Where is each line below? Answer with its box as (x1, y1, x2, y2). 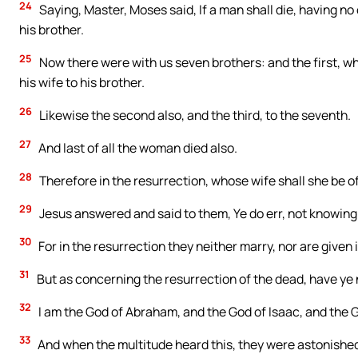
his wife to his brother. (19, 74, 145, 92)
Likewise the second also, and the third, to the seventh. (37, 106, 351, 125)
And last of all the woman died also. (36, 139, 237, 157)
